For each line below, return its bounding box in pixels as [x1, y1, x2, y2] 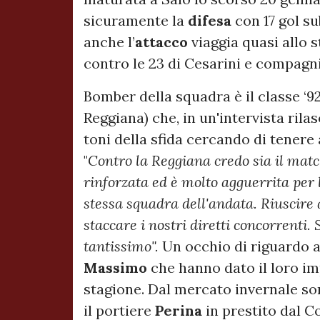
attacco [135, 33, 191, 51]
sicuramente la [84, 11, 188, 30]
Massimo [84, 259, 147, 277]
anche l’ [84, 33, 135, 51]
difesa [188, 11, 231, 30]
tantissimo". [84, 237, 162, 256]
